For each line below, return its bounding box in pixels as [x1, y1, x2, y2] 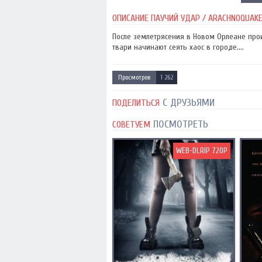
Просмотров [118, 73, 150, 81]
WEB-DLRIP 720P [176, 146, 227, 156]
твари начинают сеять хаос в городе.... [112, 42, 244, 52]
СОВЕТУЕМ [112, 119, 150, 130]
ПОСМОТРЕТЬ [150, 118, 208, 130]
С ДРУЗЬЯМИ [160, 96, 215, 109]
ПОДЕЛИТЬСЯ [112, 98, 160, 108]
